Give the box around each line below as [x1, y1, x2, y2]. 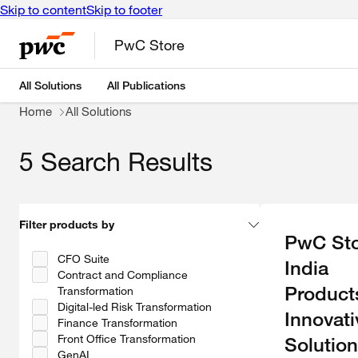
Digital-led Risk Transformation [58, 300, 212, 315]
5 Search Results [19, 145, 213, 178]
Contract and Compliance [58, 268, 188, 283]
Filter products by [19, 217, 114, 233]
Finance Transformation [58, 316, 177, 331]
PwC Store [114, 36, 185, 54]
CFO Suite [58, 252, 109, 267]
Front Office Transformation [58, 332, 196, 347]
